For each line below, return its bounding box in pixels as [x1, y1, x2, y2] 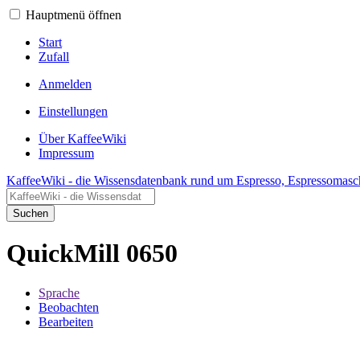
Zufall [39, 50, 69, 63]
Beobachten [39, 300, 99, 314]
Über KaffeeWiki [39, 132, 126, 145]
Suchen [13, 207, 48, 219]
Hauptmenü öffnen [26, 8, 121, 22]
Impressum [39, 146, 94, 160]
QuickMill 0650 [6, 239, 178, 268]
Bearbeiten [39, 314, 93, 329]
